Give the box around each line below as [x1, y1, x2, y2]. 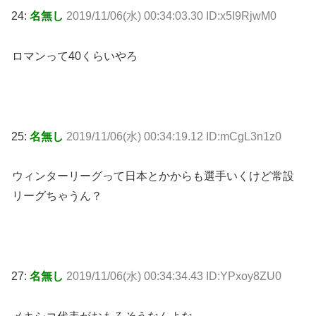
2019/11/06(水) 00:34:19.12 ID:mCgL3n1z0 [66, 130, 281, 142]
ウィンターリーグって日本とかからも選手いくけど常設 [12, 170, 294, 183]
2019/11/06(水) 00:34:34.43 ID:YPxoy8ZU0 [66, 270, 281, 283]
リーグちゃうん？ [12, 190, 102, 202]
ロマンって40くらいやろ [12, 50, 138, 63]
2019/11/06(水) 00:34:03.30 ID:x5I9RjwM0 [66, 10, 276, 23]
